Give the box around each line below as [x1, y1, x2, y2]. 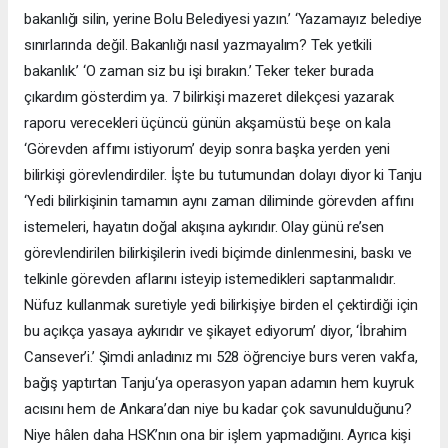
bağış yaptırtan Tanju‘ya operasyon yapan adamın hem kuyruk [24, 373, 414, 392]
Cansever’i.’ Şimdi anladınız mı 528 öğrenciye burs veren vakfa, [24, 347, 418, 366]
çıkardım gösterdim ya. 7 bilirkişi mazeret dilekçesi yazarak [24, 87, 394, 106]
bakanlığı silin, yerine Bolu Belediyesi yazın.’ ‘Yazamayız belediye [24, 9, 423, 28]
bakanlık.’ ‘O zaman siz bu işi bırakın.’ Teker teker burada [24, 61, 374, 80]
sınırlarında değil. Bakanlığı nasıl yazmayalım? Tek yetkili [24, 35, 372, 54]
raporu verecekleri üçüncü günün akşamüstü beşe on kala [24, 113, 391, 132]
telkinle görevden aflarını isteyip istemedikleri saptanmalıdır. [24, 269, 396, 288]
